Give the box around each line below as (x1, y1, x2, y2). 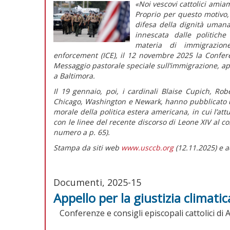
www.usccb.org (121, 142, 174, 152)
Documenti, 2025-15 (53, 176, 141, 188)
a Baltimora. (53, 70, 95, 81)
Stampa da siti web (53, 142, 121, 152)
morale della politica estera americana (53, 106, 187, 117)
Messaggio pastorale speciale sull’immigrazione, (53, 60, 221, 70)
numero (53, 127, 81, 137)
